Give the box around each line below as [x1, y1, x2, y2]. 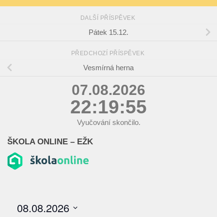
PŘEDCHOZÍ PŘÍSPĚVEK [71, 50, 146, 57]
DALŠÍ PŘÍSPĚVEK [80, 15, 137, 22]
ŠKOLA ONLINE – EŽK [7, 137, 93, 146]
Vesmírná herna [83, 63, 134, 72]
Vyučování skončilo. [77, 118, 140, 127]
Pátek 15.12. [89, 28, 128, 37]
